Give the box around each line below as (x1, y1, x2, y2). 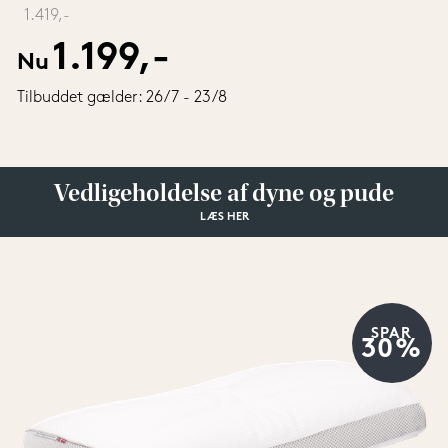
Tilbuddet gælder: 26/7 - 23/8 (16, 90, 227, 106)
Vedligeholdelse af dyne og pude (54, 182, 394, 208)
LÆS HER (199, 211, 249, 223)
